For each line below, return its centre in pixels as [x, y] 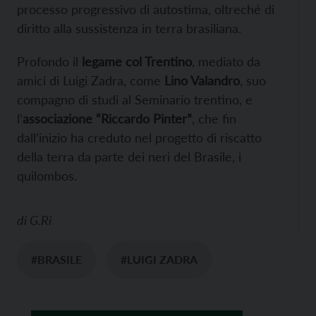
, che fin [214, 118]
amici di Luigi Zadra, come [91, 80]
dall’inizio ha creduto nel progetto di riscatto [139, 137]
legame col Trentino [137, 61]
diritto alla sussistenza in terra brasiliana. [129, 28]
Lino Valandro [202, 80]
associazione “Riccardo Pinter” [107, 118]
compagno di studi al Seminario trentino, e [135, 99]
